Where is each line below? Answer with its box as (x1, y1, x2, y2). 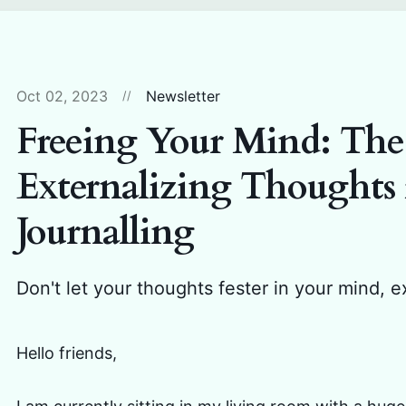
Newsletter (146, 87, 220, 105)
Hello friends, (16, 343, 117, 362)
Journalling (16, 208, 194, 257)
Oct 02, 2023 (16, 87, 108, 105)
